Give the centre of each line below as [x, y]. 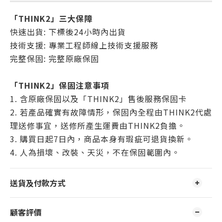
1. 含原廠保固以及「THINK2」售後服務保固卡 [100, 99]
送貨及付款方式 [38, 183]
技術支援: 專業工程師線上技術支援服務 [84, 45]
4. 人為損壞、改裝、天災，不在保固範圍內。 [95, 152]
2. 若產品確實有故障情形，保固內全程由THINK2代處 [111, 112]
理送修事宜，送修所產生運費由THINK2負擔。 [98, 125]
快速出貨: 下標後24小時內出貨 [69, 32]
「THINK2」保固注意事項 [60, 85]
